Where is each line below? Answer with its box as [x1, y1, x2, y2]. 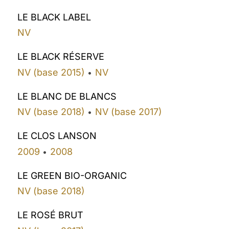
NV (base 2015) [17, 66, 85, 78]
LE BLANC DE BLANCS [17, 90, 117, 102]
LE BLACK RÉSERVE [17, 51, 105, 62]
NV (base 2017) [95, 106, 162, 118]
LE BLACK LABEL [17, 11, 91, 22]
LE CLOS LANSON [17, 130, 97, 142]
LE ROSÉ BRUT [17, 210, 84, 221]
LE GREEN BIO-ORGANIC [17, 170, 127, 181]
